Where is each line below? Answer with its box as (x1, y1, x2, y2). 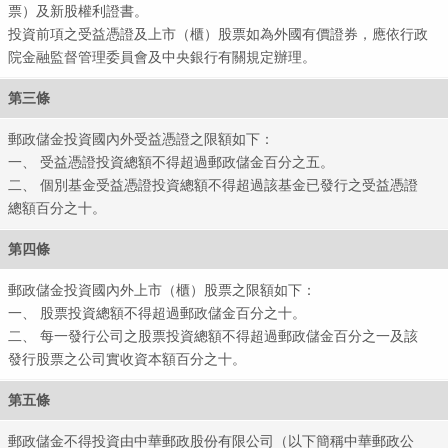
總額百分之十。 (8, 199, 107, 216)
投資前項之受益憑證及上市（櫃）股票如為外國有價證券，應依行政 (8, 25, 429, 42)
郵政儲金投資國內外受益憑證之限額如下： (8, 130, 275, 147)
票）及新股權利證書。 (8, 2, 149, 19)
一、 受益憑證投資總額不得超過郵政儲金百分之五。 (8, 153, 335, 170)
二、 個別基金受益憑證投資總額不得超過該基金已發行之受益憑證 (8, 176, 419, 193)
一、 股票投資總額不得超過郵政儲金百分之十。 (8, 304, 307, 321)
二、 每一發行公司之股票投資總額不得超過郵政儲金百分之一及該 (8, 327, 419, 344)
